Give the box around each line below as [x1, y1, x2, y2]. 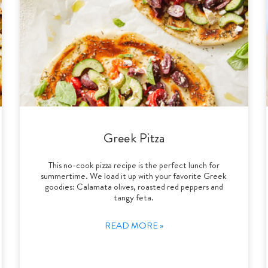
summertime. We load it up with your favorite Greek [41, 169, 227, 182]
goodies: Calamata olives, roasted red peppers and [44, 179, 223, 193]
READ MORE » [104, 218, 163, 232]
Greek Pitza [103, 128, 165, 147]
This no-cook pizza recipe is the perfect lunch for [48, 158, 220, 172]
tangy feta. [114, 190, 154, 204]
